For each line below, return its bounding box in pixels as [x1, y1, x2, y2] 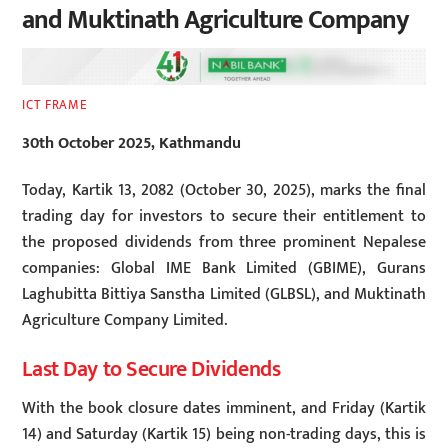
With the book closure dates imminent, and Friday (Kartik [22, 394, 426, 422]
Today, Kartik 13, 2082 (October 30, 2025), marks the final [22, 177, 426, 205]
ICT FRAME [22, 93, 88, 116]
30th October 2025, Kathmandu [22, 130, 242, 158]
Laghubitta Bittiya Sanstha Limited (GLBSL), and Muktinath [22, 281, 426, 309]
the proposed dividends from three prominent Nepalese [22, 229, 426, 257]
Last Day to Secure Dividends [22, 351, 285, 387]
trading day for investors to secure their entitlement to [22, 203, 426, 231]
